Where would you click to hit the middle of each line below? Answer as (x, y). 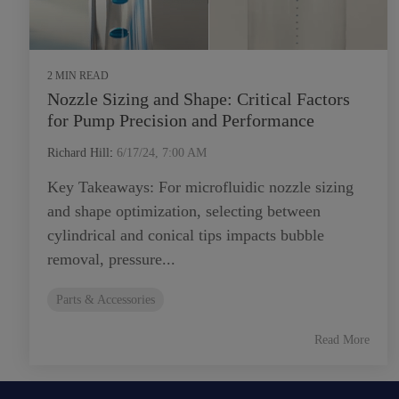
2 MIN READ (78, 75)
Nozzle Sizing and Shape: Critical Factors (199, 98)
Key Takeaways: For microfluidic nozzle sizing (200, 187)
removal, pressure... (111, 259)
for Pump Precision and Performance (181, 120)
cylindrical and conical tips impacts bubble (186, 235)
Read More (342, 339)
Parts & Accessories (106, 299)
